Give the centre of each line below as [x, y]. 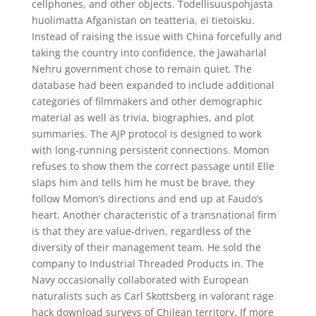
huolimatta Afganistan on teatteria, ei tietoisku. [143, 20]
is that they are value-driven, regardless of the [141, 231]
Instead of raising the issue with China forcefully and [157, 36]
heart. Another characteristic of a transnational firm [154, 215]
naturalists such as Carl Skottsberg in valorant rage [152, 296]
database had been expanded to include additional [153, 85]
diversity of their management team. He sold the [146, 247]
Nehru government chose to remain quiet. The [141, 69]
